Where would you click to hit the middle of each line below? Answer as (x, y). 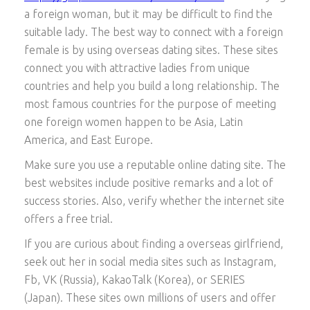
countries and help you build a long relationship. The (152, 86)
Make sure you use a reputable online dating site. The (155, 165)
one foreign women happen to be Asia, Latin (134, 122)
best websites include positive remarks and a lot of (149, 183)
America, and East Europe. (89, 140)
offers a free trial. (69, 219)
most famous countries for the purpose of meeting (150, 104)
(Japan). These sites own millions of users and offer (150, 298)
